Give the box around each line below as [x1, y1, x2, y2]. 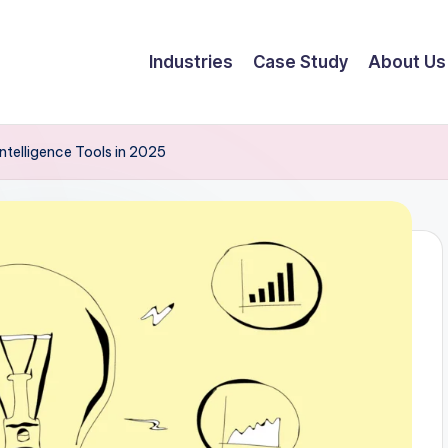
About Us [368, 51, 446, 72]
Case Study [253, 51, 348, 72]
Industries [149, 51, 233, 72]
